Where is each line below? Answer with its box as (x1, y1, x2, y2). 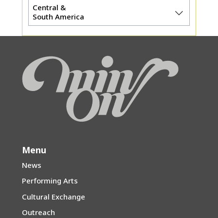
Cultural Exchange (21, 191, 85, 201)
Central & (32, 2, 66, 13)
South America (32, 12, 84, 22)
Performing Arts (21, 176, 78, 186)
